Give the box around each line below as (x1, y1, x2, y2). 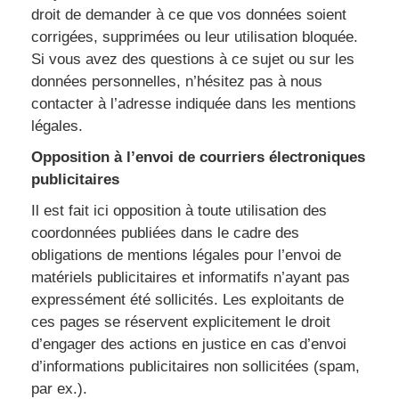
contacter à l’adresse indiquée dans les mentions (31, 95, 356, 112)
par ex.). (31, 380, 87, 397)
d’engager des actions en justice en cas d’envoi (31, 336, 346, 353)
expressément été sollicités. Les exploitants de (31, 291, 344, 308)
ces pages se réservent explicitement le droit (31, 313, 330, 330)
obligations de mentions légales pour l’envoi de (31, 247, 341, 264)
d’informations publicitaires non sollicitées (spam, (31, 358, 360, 375)
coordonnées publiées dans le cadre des (31, 224, 299, 241)
